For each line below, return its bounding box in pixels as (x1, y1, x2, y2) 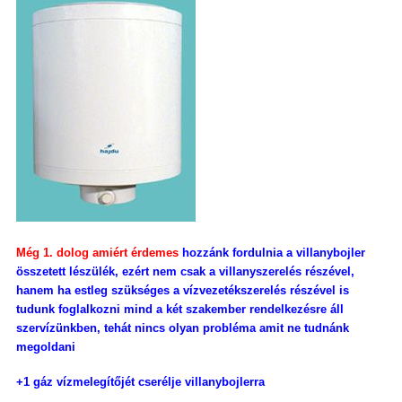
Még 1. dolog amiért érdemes (16, 246, 179, 259)
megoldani (16, 340, 75, 354)
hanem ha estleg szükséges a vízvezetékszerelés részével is (16, 284, 349, 297)
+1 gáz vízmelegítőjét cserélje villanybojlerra (16, 375, 265, 389)
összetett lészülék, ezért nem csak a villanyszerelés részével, (16, 265, 354, 278)
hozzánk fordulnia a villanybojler (179, 246, 365, 259)
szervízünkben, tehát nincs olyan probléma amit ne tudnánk (16, 321, 349, 335)
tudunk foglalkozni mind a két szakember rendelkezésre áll (16, 302, 344, 316)
